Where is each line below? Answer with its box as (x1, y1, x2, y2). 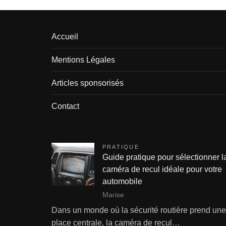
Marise (102, 190, 124, 199)
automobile (102, 177, 142, 186)
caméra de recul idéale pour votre (102, 165, 222, 174)
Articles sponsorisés (51, 79, 124, 87)
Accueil (51, 32, 78, 41)
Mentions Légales (51, 55, 115, 64)
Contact (51, 102, 79, 110)
